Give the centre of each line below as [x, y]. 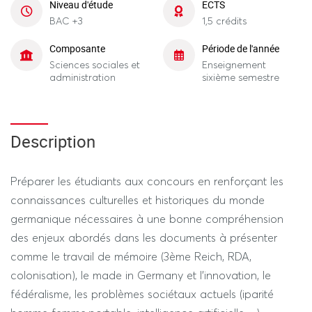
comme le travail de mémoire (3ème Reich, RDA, [131, 256]
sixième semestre [241, 77]
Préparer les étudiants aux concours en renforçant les [147, 181]
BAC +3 [66, 21]
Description [53, 141]
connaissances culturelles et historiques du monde [138, 200]
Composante [77, 48]
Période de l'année [241, 48]
